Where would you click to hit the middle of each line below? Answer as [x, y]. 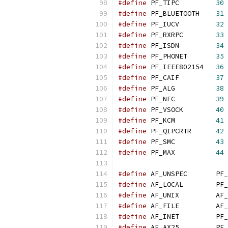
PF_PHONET [181, 56]
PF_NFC [181, 99]
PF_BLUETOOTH [181, 13]
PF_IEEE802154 [181, 67]
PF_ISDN [181, 46]
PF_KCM [181, 120]
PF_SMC [181, 142]
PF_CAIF [181, 78]
